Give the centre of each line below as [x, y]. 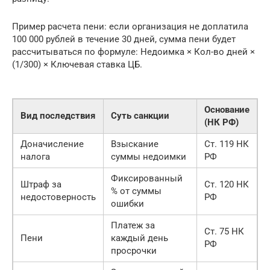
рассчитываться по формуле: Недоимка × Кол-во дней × [133, 52]
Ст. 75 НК [224, 231]
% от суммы [136, 191]
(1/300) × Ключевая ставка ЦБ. [77, 64]
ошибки [127, 203]
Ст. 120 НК [227, 184]
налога [35, 156]
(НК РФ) [221, 122]
